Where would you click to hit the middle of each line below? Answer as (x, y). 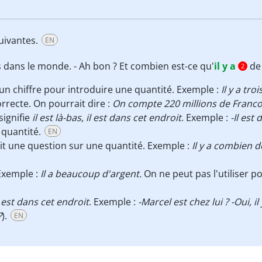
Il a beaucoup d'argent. (91, 174)
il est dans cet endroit (134, 118)
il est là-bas (57, 118)
